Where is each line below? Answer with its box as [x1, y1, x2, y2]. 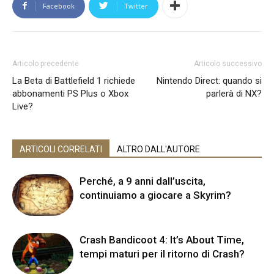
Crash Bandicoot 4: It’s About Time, [80, 233, 244, 246]
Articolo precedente [12, 59, 79, 68]
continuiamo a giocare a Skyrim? [80, 188, 231, 201]
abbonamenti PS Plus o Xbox [12, 87, 128, 99]
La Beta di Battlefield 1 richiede [12, 75, 135, 86]
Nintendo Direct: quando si [157, 75, 262, 86]
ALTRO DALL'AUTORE [117, 144, 200, 154]
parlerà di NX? [206, 87, 262, 99]
